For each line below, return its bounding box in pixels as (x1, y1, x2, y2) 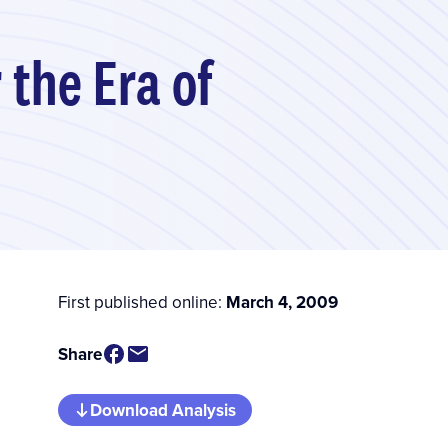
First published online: (57, 289, 226, 314)
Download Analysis (89, 397, 236, 422)
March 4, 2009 (225, 289, 338, 314)
